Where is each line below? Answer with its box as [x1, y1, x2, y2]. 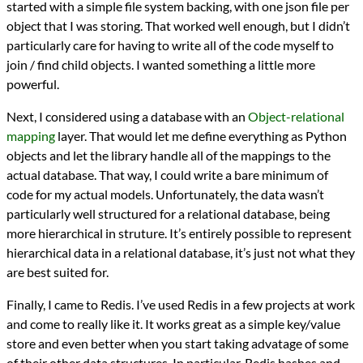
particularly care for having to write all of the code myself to [6, 37, 334, 53]
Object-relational [248, 109, 344, 125]
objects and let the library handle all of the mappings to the [6, 147, 331, 164]
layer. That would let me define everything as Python [55, 128, 347, 144]
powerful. [6, 76, 59, 92]
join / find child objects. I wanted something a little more [6, 57, 315, 73]
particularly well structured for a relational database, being [6, 206, 330, 222]
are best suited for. [6, 264, 109, 280]
